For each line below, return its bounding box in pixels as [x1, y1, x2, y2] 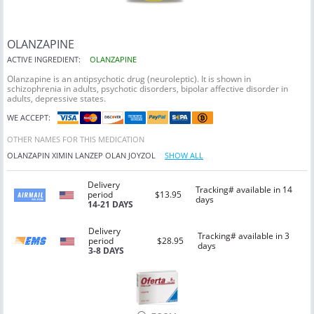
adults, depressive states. [7, 93, 106, 105]
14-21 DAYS [87, 198, 133, 211]
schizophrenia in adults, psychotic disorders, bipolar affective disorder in [7, 83, 288, 95]
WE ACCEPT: [7, 112, 50, 123]
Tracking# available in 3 [197, 230, 289, 243]
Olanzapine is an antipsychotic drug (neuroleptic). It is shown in [7, 73, 251, 86]
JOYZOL [128, 150, 156, 161]
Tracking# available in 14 [195, 184, 292, 196]
